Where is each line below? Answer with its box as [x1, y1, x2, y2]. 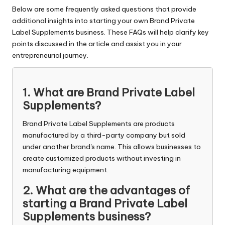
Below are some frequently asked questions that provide [12, 4, 196, 14]
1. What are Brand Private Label [23, 85, 195, 99]
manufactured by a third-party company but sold [23, 130, 185, 140]
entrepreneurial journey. [12, 50, 88, 60]
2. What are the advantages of [23, 183, 190, 197]
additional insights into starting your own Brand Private [12, 16, 195, 25]
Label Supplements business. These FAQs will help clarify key [12, 27, 209, 37]
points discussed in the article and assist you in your [12, 39, 182, 48]
